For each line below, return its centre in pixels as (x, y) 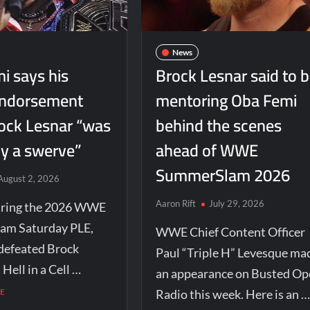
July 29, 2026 (236, 204)
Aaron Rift (175, 204)
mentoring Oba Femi (226, 101)
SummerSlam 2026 (222, 176)
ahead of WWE (207, 151)
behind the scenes (218, 126)
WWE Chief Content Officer (230, 232)
